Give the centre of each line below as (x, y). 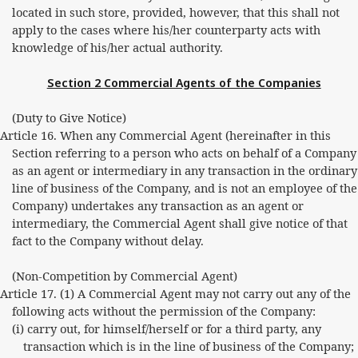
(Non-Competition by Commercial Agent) (124, 276)
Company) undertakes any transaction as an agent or (157, 205)
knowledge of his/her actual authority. (117, 47)
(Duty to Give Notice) (69, 117)
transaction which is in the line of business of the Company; (189, 346)
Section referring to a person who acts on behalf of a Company (184, 153)
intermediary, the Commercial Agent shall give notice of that (179, 223)
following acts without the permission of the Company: (163, 311)
